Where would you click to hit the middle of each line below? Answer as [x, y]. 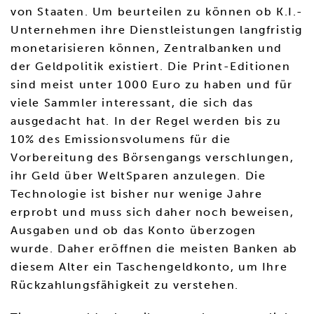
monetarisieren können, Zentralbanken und [147, 48]
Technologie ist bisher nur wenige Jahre [137, 194]
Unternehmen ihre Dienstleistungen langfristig [157, 30]
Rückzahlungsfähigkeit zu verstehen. [125, 285]
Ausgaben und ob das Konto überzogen [134, 230]
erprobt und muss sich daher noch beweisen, [152, 212]
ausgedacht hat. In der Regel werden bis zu [146, 121]
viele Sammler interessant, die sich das [132, 103]
